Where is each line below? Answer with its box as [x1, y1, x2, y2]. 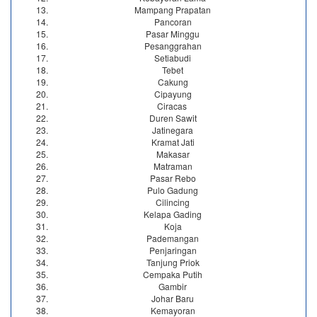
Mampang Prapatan [134, 4, 211, 16]
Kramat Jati [151, 136, 195, 149]
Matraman [153, 160, 192, 173]
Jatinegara [152, 124, 193, 137]
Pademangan [146, 232, 199, 245]
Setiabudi [154, 52, 191, 64]
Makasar [156, 148, 190, 161]
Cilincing [156, 196, 190, 209]
